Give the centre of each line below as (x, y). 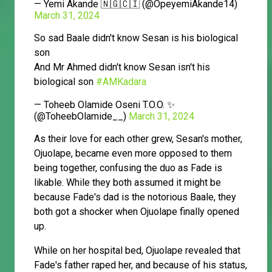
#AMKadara (121, 82)
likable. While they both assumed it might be (127, 183)
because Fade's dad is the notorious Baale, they (135, 197)
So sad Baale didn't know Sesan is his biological (136, 38)
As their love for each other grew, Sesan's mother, (138, 139)
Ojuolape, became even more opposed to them (133, 154)
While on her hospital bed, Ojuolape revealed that (137, 251)
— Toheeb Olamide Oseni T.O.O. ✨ (104, 105)
